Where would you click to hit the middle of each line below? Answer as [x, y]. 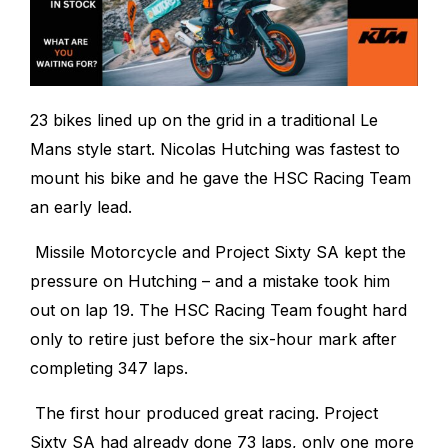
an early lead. [81, 206]
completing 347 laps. [109, 367]
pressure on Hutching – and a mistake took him [210, 280]
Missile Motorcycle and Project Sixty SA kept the [220, 251]
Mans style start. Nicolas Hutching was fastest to [215, 148]
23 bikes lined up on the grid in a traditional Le [204, 119]
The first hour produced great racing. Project [206, 412]
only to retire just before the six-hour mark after [213, 338]
